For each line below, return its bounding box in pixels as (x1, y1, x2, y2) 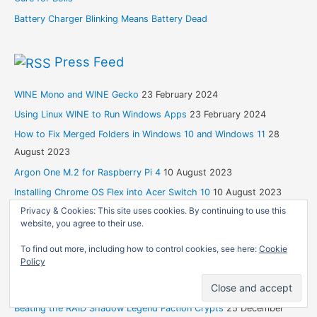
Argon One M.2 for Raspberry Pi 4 (13, 166, 161, 178)
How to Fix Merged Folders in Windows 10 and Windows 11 (13, 129, 265, 140)
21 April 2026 (80, 263, 139, 274)
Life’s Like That (13, 263, 78, 274)
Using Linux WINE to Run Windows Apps (13, 109, 187, 120)
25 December (226, 302, 284, 313)
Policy (20, 256, 45, 267)
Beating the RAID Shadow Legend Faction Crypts (13, 302, 224, 313)
